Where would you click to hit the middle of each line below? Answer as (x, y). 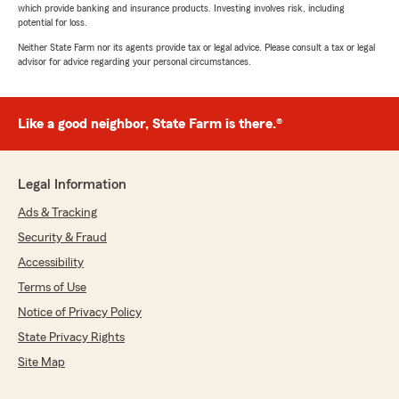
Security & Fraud (62, 238)
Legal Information (72, 185)
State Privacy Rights (71, 338)
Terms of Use (52, 288)
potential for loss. (53, 23)
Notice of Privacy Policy (80, 313)
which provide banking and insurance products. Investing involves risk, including (181, 8)
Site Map (41, 363)
